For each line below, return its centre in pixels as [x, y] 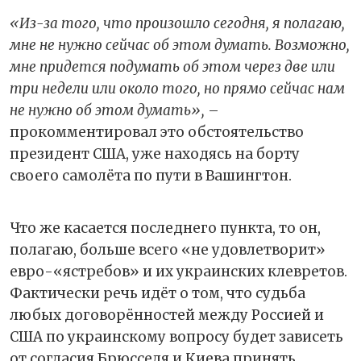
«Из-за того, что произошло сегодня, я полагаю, [177, 23]
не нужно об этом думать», [109, 110]
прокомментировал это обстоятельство [157, 132]
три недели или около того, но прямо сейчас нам [177, 88]
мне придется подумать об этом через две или [172, 66]
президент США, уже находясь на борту [155, 154]
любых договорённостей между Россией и [167, 315]
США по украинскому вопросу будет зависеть [176, 336]
